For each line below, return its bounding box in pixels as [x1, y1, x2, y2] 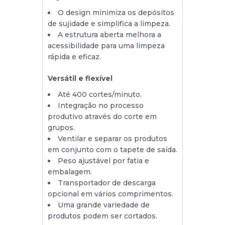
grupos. [48, 123, 75, 132]
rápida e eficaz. [48, 52, 101, 61]
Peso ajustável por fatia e [58, 156, 149, 165]
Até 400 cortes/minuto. [58, 89, 142, 99]
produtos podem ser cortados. [48, 211, 157, 220]
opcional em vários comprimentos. [48, 189, 173, 198]
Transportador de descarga [58, 178, 156, 187]
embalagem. [48, 167, 92, 176]
